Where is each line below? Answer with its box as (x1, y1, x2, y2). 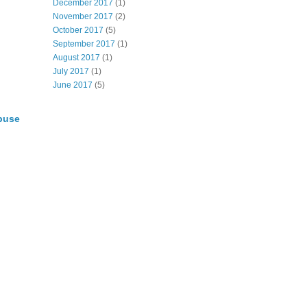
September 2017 (53, 39, 115, 49)
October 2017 (53, 25, 103, 35)
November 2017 (53, 12, 113, 21)
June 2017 (53, 80, 93, 90)
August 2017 (53, 53, 100, 62)
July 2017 (53, 66, 89, 76)
